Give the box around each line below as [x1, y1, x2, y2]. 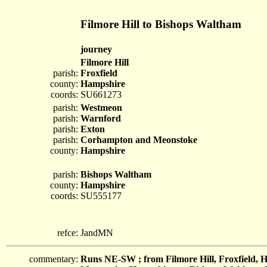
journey [80, 44, 112, 54]
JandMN [80, 228, 113, 238]
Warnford [80, 113, 121, 123]
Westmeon [80, 103, 122, 113]
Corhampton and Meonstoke [80, 135, 197, 145]
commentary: [29, 254, 78, 264]
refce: [57, 228, 78, 238]
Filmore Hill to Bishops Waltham [80, 17, 241, 30]
